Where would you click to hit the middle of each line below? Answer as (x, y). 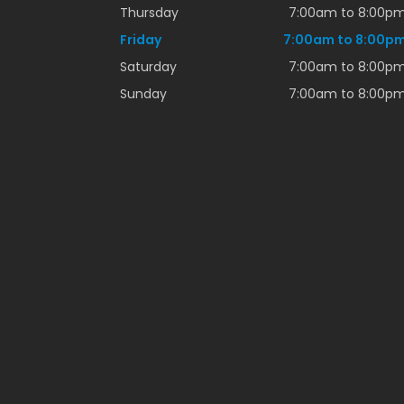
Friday (141, 40)
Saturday (148, 67)
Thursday (149, 13)
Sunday (143, 94)
